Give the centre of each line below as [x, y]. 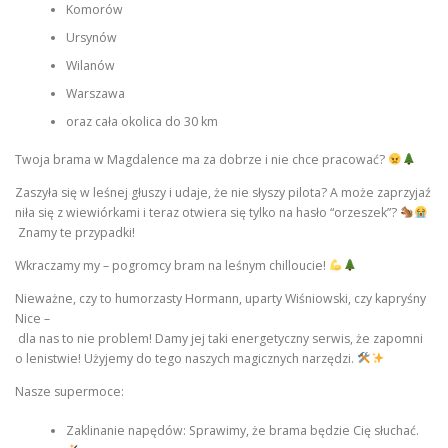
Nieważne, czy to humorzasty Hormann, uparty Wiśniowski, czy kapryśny [222, 299]
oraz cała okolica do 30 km [141, 121]
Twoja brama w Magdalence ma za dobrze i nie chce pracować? [201, 159]
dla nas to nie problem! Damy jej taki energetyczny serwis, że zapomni [220, 339]
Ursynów [91, 37]
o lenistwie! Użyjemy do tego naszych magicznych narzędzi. [186, 359]
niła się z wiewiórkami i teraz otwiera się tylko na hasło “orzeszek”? [207, 212]
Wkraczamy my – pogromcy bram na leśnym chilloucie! [172, 266]
